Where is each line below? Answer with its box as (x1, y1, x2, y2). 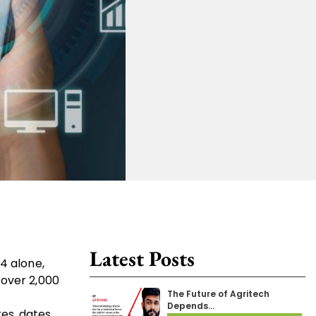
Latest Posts (90, 245, 195, 273)
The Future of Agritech (167, 288, 269, 300)
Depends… (167, 300, 214, 312)
